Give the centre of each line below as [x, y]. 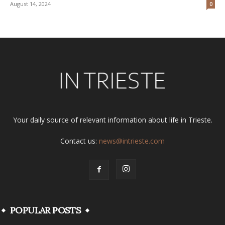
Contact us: [80, 141]
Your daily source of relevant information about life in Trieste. [113, 120]
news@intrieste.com [132, 141]
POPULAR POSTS [46, 210]
